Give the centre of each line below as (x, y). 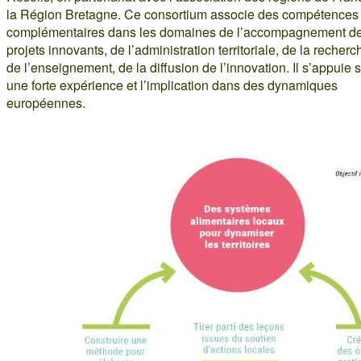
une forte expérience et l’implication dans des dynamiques (172, 85)
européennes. (46, 103)
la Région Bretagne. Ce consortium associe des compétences (183, 14)
